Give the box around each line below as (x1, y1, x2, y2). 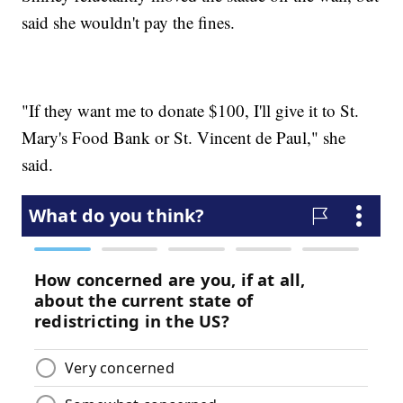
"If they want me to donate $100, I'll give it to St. (22, 98, 360, 121)
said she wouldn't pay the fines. (22, 10, 236, 33)
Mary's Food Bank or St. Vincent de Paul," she (22, 125, 346, 148)
